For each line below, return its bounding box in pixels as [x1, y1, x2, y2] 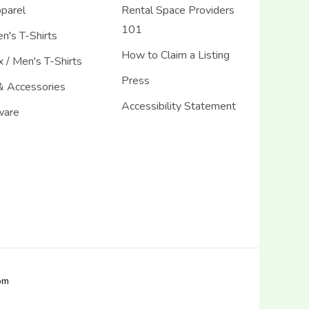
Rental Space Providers [121, 2, 235, 18]
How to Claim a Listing [121, 47, 230, 63]
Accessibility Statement [121, 98, 236, 114]
